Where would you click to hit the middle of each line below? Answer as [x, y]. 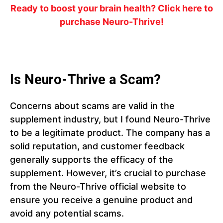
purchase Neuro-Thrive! [111, 22]
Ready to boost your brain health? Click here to [111, 8]
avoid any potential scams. [67, 214]
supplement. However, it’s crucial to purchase [108, 173]
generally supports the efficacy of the [92, 160]
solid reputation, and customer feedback [97, 146]
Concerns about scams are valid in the [92, 106]
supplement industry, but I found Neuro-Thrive [110, 119]
